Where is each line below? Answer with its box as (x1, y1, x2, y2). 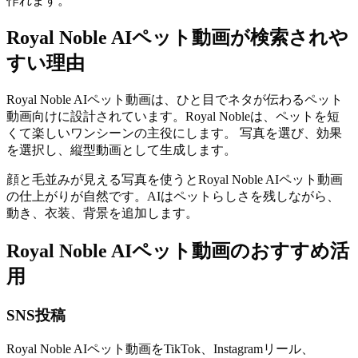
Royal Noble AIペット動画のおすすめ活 (6, 241, 349, 262)
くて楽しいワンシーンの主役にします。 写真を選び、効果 (6, 126, 342, 141)
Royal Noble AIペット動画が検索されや (6, 27, 348, 49)
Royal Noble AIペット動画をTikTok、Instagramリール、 (6, 341, 314, 356)
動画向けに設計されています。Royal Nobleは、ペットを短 (6, 109, 340, 124)
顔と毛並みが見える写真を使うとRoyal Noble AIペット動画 (6, 173, 343, 187)
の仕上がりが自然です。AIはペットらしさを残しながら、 (6, 189, 340, 204)
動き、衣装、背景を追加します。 (6, 206, 198, 221)
